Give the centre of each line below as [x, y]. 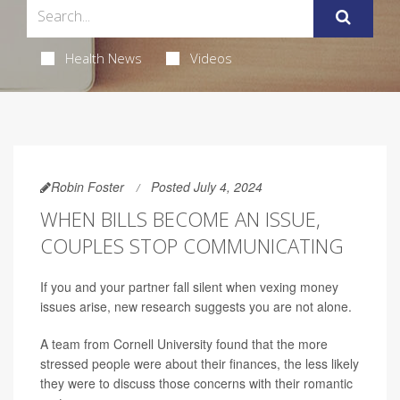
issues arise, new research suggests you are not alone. [196, 306]
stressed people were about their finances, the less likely [200, 363]
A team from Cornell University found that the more [184, 343]
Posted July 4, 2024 [207, 186]
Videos [211, 58]
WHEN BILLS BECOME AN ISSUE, [180, 218]
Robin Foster [87, 186]
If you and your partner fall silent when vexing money [189, 286]
